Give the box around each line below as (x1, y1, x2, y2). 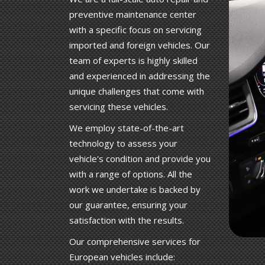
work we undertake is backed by (69, 183, 201, 196)
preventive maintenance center (69, 8, 196, 21)
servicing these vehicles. (69, 101, 168, 113)
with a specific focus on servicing (69, 24, 202, 36)
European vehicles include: (69, 251, 175, 263)
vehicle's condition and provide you (69, 153, 211, 165)
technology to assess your (69, 137, 177, 150)
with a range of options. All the (69, 168, 192, 180)
